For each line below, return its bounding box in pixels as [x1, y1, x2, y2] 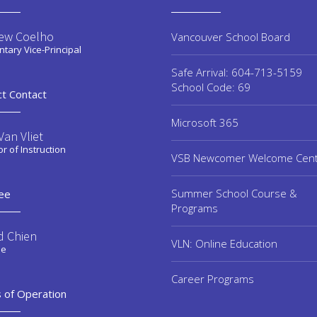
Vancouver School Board [171, 30, 290, 44]
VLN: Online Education [171, 236, 277, 250]
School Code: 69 [171, 80, 250, 94]
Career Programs [171, 272, 254, 286]
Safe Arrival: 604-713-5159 [171, 65, 302, 79]
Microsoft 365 [171, 115, 238, 129]
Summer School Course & [171, 186, 297, 200]
